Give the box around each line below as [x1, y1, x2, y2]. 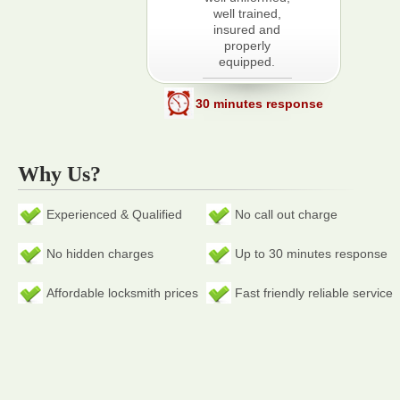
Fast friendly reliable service [235, 286, 393, 300]
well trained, [212, 6, 281, 21]
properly [223, 38, 271, 53]
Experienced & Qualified [46, 207, 182, 221]
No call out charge [235, 207, 337, 221]
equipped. [219, 54, 276, 69]
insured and [213, 22, 281, 37]
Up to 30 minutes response [235, 246, 387, 261]
